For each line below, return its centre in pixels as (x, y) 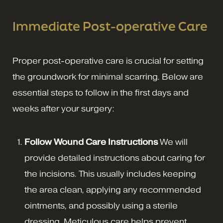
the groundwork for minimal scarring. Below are (108, 77)
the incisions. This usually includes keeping (110, 174)
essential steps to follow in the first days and (101, 93)
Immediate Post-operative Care (110, 26)
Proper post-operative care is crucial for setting (108, 61)
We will (173, 142)
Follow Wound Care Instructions (91, 142)
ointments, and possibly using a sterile (101, 206)
